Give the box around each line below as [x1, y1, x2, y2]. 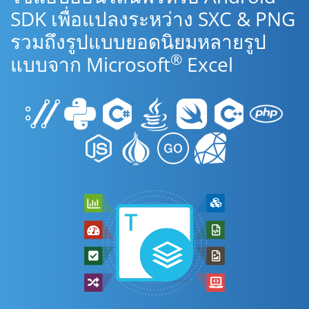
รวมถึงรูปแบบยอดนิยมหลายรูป [10, 28, 266, 54]
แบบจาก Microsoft [10, 51, 170, 77]
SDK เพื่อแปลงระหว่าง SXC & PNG [10, 6, 295, 32]
